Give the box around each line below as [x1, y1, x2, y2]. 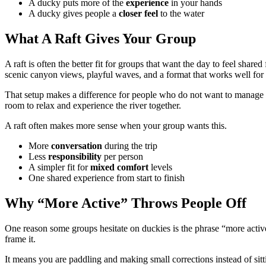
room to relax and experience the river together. [5, 100, 181, 110]
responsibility [48, 151, 102, 161]
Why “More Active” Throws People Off [5, 195, 246, 211]
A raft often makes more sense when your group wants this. [5, 120, 227, 131]
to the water [158, 8, 204, 19]
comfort [117, 161, 148, 172]
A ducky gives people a [28, 8, 119, 19]
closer [119, 8, 142, 19]
